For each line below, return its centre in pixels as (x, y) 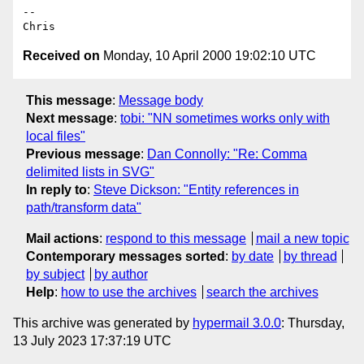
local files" (56, 136)
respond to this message (176, 238)
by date (253, 256)
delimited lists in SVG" (90, 171)
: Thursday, (313, 323)
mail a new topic (302, 238)
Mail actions (63, 238)
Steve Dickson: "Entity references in (196, 189)
